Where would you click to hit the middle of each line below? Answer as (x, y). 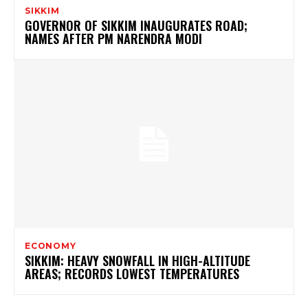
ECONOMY (51, 245)
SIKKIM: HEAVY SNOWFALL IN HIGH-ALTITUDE (137, 260)
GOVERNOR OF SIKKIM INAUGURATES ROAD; (136, 25)
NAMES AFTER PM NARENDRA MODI (113, 38)
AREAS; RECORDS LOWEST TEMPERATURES (132, 273)
